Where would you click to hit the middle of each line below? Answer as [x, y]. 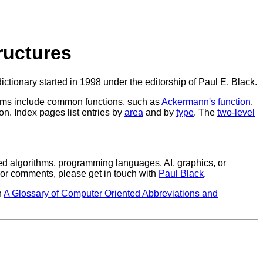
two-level [236, 112]
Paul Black [181, 173]
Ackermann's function [206, 102]
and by [160, 112]
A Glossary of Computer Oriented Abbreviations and [111, 193]
